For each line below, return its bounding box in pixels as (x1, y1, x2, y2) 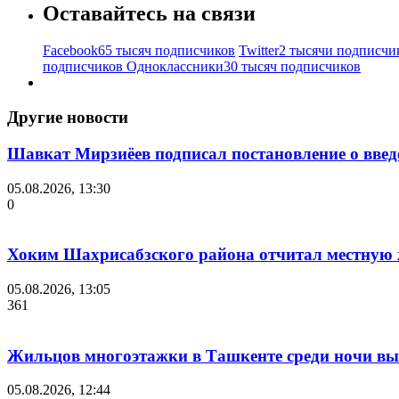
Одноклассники (126, 59, 224, 75)
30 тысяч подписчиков (224, 59, 361, 75)
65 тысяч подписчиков (98, 43, 235, 59)
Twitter (239, 43, 279, 59)
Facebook (43, 43, 98, 59)
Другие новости (7, 108, 128, 127)
